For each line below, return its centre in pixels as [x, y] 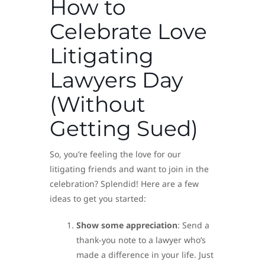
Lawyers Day [117, 80]
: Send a [193, 225]
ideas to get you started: [98, 198]
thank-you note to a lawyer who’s [141, 240]
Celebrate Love [128, 31]
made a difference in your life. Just [145, 254]
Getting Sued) [124, 128]
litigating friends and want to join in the [129, 169]
